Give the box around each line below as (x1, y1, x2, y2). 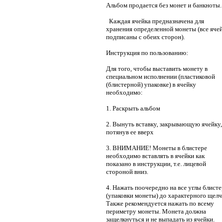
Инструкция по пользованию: (106, 49, 188, 56)
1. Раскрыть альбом (106, 104, 160, 112)
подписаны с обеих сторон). (106, 33, 185, 41)
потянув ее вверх (106, 128, 154, 136)
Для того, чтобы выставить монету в (106, 64, 208, 72)
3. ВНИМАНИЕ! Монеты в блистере (106, 144, 207, 152)
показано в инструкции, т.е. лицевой (106, 160, 206, 167)
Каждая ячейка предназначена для (106, 17, 204, 25)
